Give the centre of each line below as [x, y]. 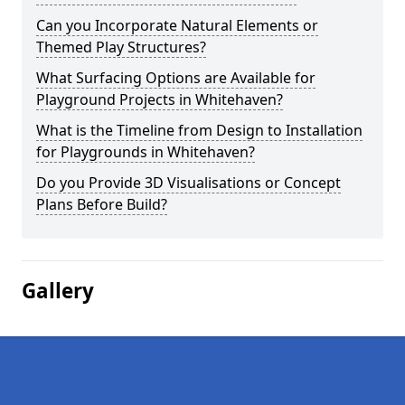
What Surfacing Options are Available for [176, 78]
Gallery [58, 291]
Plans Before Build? [102, 204]
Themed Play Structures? [121, 47]
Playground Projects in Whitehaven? [160, 99]
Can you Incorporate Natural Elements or [177, 25]
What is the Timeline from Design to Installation [199, 130]
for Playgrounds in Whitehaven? [146, 152]
